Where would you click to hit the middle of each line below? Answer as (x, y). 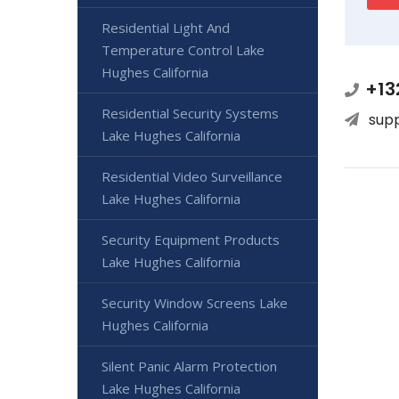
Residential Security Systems (190, 113)
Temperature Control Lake (183, 49)
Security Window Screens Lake (195, 302)
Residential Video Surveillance (192, 176)
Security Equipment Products (191, 239)
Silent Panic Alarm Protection (189, 366)
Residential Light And (166, 27)
